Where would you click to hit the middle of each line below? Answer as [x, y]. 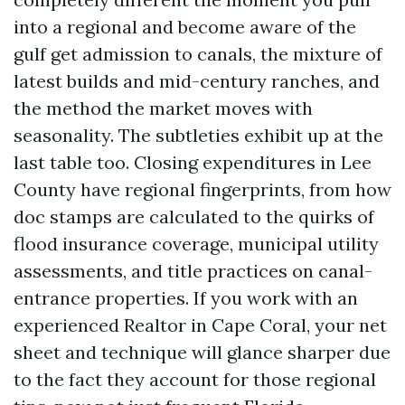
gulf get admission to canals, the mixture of [198, 54]
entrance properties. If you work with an [186, 298]
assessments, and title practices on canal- [193, 271]
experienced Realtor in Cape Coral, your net [200, 325]
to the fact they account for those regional [195, 379]
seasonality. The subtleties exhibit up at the [198, 135]
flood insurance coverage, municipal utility [196, 244]
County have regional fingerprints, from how [202, 189]
